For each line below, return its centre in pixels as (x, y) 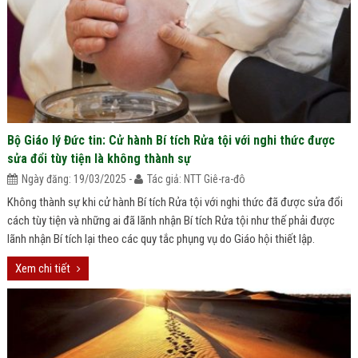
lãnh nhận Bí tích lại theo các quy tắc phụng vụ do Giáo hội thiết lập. (161, 239)
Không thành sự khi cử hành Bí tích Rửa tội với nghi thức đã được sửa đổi (175, 202)
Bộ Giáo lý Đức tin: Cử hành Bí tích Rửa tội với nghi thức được (171, 140)
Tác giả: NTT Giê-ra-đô (196, 179)
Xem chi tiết (42, 268)
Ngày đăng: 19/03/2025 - (78, 179)
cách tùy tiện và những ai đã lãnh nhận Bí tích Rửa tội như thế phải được (171, 221)
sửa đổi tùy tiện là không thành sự (99, 159)
